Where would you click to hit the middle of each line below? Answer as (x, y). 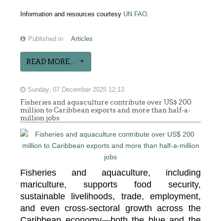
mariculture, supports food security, (110, 184)
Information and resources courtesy (72, 14)
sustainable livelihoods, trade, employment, (110, 196)
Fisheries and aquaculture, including (110, 173)
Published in (46, 39)
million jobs (40, 118)
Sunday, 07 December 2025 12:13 (75, 90)
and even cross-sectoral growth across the (110, 208)
